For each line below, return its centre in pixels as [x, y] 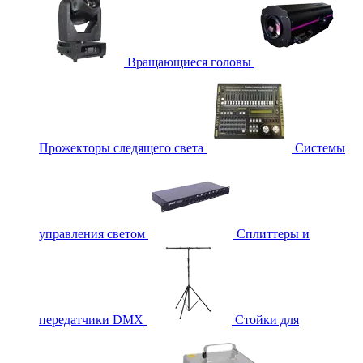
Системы [320, 148]
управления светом [92, 234]
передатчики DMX [91, 320]
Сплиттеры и [273, 234]
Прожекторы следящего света [121, 148]
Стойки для [267, 320]
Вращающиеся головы [189, 62]
